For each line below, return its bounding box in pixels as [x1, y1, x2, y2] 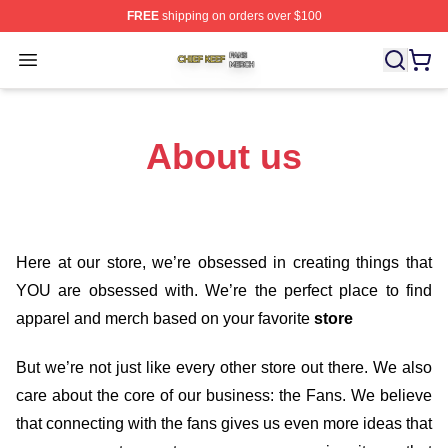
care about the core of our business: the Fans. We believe [16, 386, 432, 404]
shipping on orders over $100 [158, 9, 322, 23]
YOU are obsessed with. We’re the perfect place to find [16, 282, 432, 299]
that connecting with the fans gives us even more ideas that [16, 414, 432, 432]
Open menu [27, 50, 110, 67]
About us [146, 136, 302, 177]
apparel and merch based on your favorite [16, 310, 314, 327]
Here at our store [16, 254, 142, 271]
